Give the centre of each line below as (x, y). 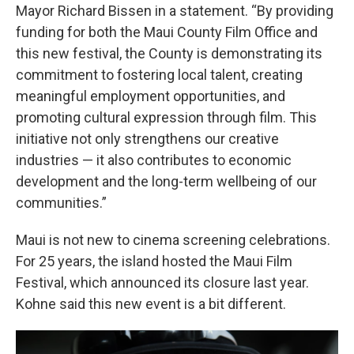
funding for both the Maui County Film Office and (167, 32)
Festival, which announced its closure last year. (162, 283)
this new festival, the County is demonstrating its (169, 54)
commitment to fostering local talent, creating (159, 75)
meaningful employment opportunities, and (151, 96)
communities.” (61, 203)
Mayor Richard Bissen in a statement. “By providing (175, 11)
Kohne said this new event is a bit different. (151, 304)
